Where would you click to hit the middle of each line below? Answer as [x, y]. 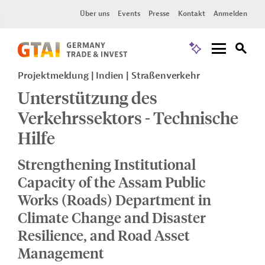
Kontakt [192, 14]
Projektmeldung [54, 76]
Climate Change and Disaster [112, 217]
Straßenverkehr [165, 76]
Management [61, 253]
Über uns [95, 14]
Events [129, 14]
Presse [159, 14]
